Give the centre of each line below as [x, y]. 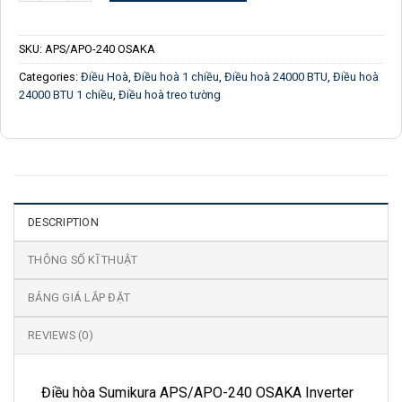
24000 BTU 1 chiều [66, 94]
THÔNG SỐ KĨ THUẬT [83, 259]
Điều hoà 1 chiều [176, 76]
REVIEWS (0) [61, 335]
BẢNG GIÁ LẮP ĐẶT [79, 297]
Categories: [50, 76]
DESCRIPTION [63, 222]
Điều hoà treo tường [170, 94]
